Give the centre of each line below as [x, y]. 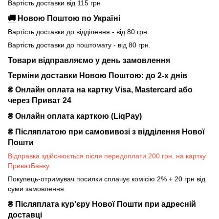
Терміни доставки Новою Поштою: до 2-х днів [98, 76]
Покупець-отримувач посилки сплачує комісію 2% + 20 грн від [107, 179]
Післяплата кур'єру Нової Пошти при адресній [105, 204]
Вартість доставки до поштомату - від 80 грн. [79, 45]
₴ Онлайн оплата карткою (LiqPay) [75, 116]
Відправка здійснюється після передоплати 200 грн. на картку [107, 156]
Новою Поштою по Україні [68, 18]
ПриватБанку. [29, 165]
